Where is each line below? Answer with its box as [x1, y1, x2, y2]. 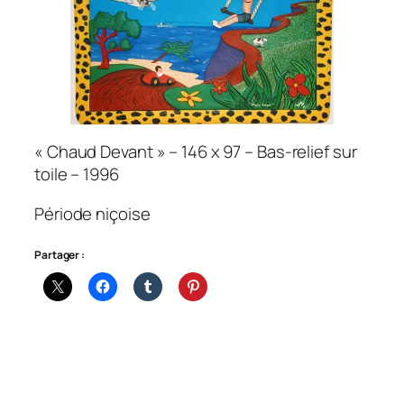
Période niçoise [34, 201, 151, 225]
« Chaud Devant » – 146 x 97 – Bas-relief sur [34, 140, 357, 164]
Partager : [34, 247, 85, 263]
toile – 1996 [34, 162, 119, 187]
